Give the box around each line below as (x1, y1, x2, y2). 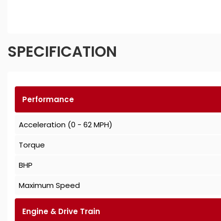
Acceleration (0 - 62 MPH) (19, 119, 112, 130)
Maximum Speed (19, 180, 80, 191)
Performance (22, 94, 74, 105)
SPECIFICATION (7, 41, 117, 63)
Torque (19, 140, 45, 150)
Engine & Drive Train (22, 206, 100, 217)
